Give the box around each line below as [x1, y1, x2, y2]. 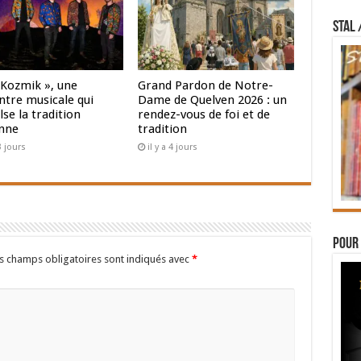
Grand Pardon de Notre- [138, 78, 274, 93]
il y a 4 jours [147, 142, 198, 153]
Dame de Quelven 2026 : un [138, 93, 288, 108]
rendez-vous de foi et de [138, 107, 271, 122]
